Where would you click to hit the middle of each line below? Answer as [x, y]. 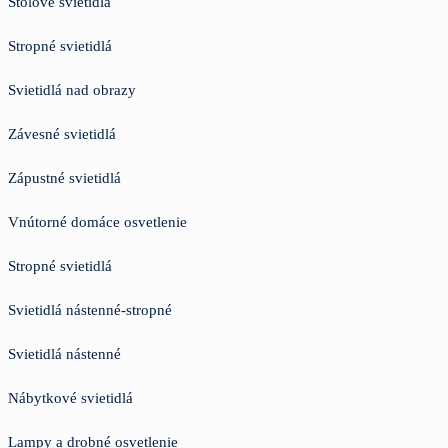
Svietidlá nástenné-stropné [90, 309]
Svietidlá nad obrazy [72, 89]
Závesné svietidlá [62, 133]
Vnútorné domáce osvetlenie [97, 221]
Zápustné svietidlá [64, 177]
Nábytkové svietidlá [70, 397]
